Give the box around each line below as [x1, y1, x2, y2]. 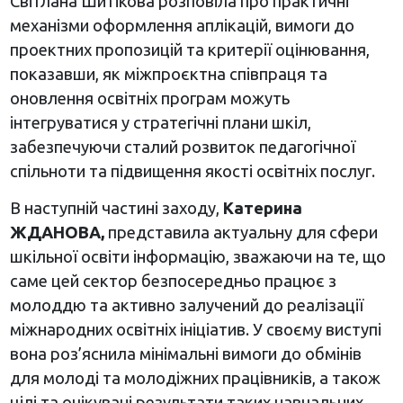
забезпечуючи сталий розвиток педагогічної [9, 138, 355, 157]
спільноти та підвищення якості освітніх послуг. [9, 162, 375, 181]
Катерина [219, 199, 302, 218]
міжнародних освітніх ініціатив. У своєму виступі [9, 320, 381, 339]
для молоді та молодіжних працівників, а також [9, 369, 381, 388]
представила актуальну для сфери [107, 223, 378, 242]
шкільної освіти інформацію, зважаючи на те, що [9, 247, 386, 266]
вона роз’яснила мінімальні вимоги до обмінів [9, 345, 362, 363]
